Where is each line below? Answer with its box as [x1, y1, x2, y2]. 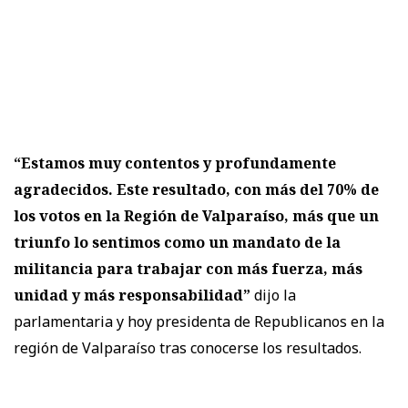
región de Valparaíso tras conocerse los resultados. [14, 337, 362, 358]
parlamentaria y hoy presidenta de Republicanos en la [14, 311, 384, 331]
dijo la [250, 284, 296, 305]
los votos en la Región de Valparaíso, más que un [14, 205, 379, 226]
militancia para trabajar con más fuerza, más [14, 258, 362, 279]
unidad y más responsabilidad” [14, 284, 250, 305]
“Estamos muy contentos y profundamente [14, 152, 336, 173]
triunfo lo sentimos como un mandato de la [14, 231, 341, 252]
